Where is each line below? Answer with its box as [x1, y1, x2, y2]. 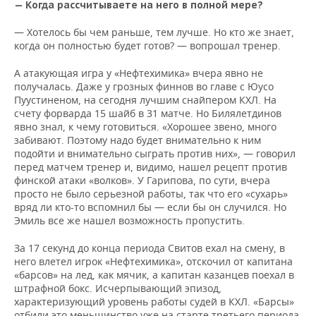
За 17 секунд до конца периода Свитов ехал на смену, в [14, 241, 285, 255]
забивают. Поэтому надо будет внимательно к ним [14, 133, 261, 147]
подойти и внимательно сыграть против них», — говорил [14, 147, 296, 160]
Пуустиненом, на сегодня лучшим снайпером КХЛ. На [14, 93, 276, 107]
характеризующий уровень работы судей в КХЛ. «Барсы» [14, 295, 294, 308]
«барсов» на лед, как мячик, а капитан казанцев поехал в [14, 268, 294, 281]
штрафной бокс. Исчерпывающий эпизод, [14, 281, 221, 295]
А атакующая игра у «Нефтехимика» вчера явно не [14, 66, 263, 80]
